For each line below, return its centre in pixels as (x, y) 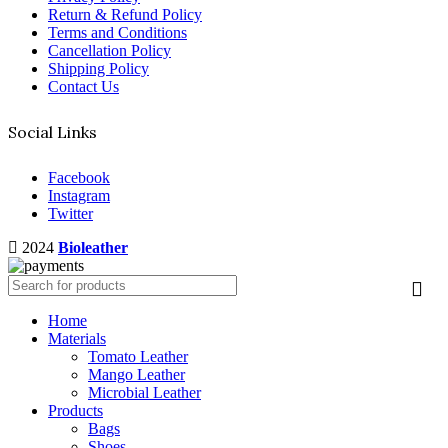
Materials (77, 338)
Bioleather (93, 247)
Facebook (79, 177)
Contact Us (83, 86)
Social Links (52, 132)
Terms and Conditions (117, 32)
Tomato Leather (138, 356)
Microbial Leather (144, 392)
